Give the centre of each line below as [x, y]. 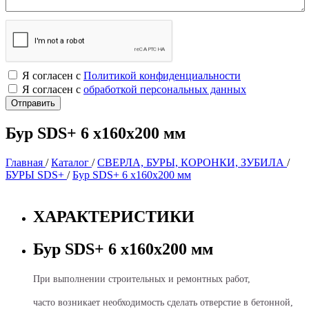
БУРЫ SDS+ [36, 175]
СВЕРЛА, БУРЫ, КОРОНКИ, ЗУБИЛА [192, 162]
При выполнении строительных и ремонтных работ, [143, 279]
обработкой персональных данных [165, 89]
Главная [26, 162]
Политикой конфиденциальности [162, 76]
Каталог [71, 162]
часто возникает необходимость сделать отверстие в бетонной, [163, 302]
